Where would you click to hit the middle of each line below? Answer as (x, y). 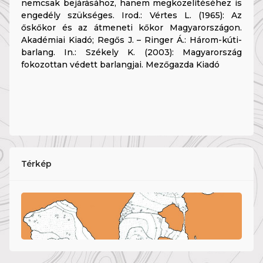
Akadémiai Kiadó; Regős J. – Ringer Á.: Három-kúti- (131, 40)
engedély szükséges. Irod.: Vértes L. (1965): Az (131, 16)
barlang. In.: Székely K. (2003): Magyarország (131, 53)
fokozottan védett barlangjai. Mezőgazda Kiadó (120, 65)
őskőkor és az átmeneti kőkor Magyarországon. (131, 28)
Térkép (36, 164)
